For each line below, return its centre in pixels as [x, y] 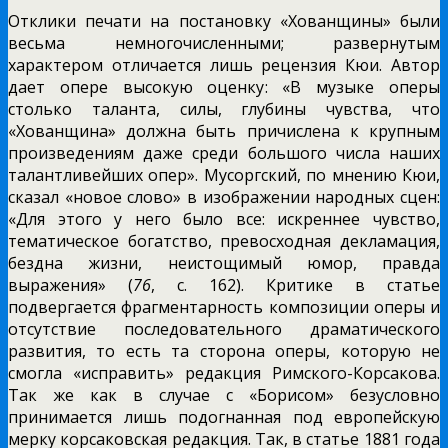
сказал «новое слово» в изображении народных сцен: [224, 197]
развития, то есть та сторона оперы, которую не [224, 351]
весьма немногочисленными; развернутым [224, 43]
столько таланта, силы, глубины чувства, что [224, 109]
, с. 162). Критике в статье [295, 285]
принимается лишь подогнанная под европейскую [224, 417]
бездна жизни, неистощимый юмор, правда [224, 263]
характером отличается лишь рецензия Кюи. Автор [224, 65]
